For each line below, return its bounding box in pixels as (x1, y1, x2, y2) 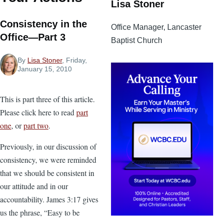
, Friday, (62, 56, 88, 65)
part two (23, 120, 48, 131)
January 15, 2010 (18, 65, 72, 73)
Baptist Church (111, 36, 162, 44)
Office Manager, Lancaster (111, 22, 201, 31)
